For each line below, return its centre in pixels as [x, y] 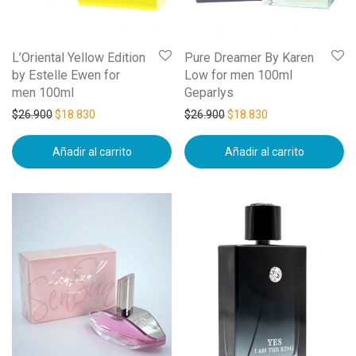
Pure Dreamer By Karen [249, 57]
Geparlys [209, 92]
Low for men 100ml [238, 75]
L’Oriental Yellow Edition [79, 57]
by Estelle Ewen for [66, 75]
